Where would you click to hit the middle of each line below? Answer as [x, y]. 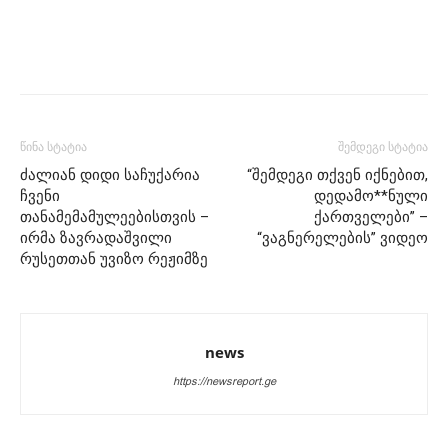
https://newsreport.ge [224, 381]
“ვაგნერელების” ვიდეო [342, 237]
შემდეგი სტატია [383, 146]
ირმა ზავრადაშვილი [96, 237]
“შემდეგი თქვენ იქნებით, [337, 174]
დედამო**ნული [371, 195]
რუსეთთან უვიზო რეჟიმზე [114, 258]
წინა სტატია [53, 146]
